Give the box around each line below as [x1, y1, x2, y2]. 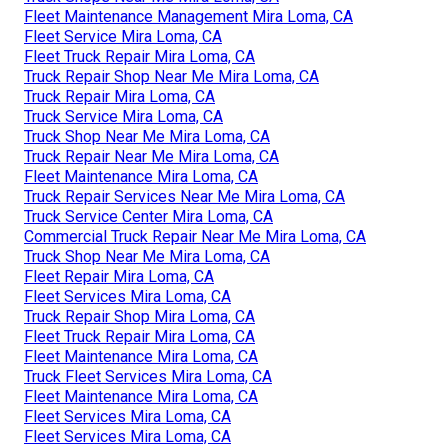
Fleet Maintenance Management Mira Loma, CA [24, 6, 353, 26]
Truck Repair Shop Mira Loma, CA [24, 306, 255, 326]
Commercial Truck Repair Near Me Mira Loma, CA [24, 226, 366, 246]
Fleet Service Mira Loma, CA [24, 26, 222, 46]
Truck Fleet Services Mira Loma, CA [24, 366, 272, 386]
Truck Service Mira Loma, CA [24, 106, 223, 126]
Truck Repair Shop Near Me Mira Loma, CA [24, 66, 319, 86]
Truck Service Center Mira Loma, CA [24, 206, 273, 226]
